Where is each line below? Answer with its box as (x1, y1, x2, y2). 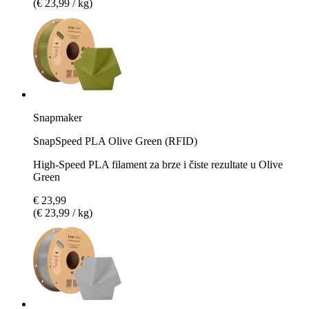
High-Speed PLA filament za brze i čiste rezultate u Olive (33, 158, 283, 170)
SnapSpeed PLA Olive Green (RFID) (33, 134, 197, 147)
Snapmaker (33, 111, 82, 123)
